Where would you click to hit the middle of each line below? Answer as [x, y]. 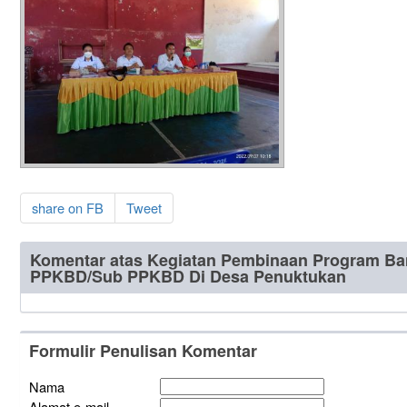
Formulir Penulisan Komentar [143, 351]
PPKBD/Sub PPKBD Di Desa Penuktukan [188, 277]
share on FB [67, 208]
